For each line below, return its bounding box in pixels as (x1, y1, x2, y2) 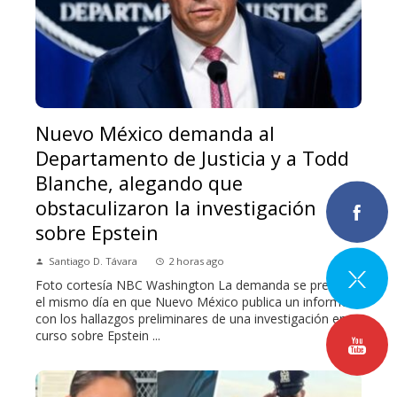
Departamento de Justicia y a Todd (35, 145, 349, 172)
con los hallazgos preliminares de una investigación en (35, 310, 346, 328)
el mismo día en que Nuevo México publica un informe (35, 293, 348, 311)
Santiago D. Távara (49, 254, 137, 269)
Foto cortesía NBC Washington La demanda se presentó (35, 276, 362, 294)
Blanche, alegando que (35, 170, 243, 197)
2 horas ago (168, 254, 224, 269)
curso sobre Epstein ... (35, 327, 160, 345)
